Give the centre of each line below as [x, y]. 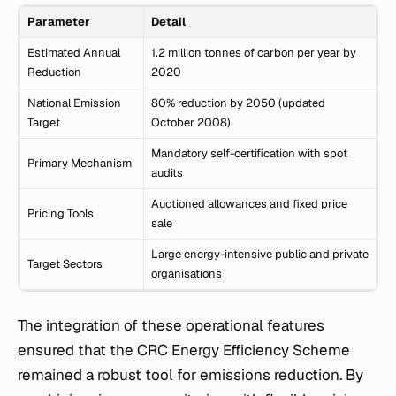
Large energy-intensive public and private [260, 254]
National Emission [74, 103]
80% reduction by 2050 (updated [238, 103]
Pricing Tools [61, 213]
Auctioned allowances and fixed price [249, 204]
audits [167, 173]
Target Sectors [65, 264]
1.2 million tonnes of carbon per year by [254, 53]
